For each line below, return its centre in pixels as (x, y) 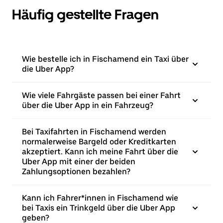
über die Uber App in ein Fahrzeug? (88, 105)
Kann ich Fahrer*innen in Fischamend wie (100, 198)
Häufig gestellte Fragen (85, 14)
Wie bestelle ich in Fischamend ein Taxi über (105, 59)
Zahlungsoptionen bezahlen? (76, 171)
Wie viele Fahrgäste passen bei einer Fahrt (101, 95)
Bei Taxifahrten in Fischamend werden (94, 132)
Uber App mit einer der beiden (79, 162)
